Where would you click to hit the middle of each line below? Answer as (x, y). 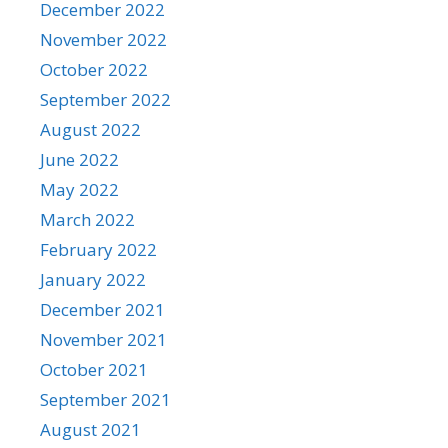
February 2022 (98, 249)
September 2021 (105, 399)
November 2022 (103, 39)
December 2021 (102, 309)
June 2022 (79, 159)
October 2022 (94, 69)
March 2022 (87, 219)
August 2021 (90, 429)
